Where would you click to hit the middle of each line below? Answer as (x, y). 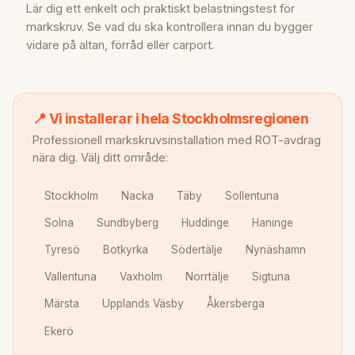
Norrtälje (207, 277)
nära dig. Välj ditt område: (100, 158)
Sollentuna (252, 195)
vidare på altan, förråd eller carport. (120, 45)
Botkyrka (125, 249)
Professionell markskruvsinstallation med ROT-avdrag (177, 140)
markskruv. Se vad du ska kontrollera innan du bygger (170, 27)
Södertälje (197, 249)
